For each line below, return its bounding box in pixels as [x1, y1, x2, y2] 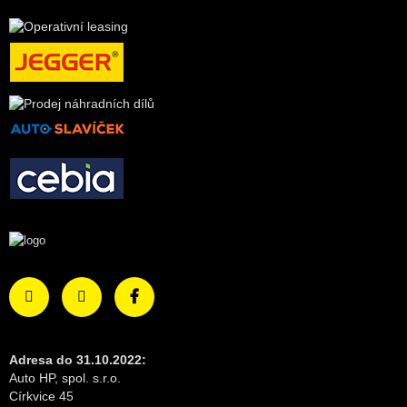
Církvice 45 [9, 388, 74, 403]
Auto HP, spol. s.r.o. [9, 370, 121, 385]
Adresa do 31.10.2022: [9, 352, 146, 367]
